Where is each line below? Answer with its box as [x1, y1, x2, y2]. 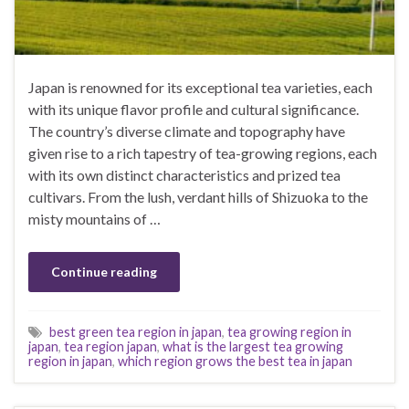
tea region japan [64, 338, 157, 354]
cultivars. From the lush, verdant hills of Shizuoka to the [28, 187, 368, 205]
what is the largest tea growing [163, 338, 343, 354]
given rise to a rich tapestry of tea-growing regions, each [28, 143, 377, 162]
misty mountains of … [28, 209, 161, 227]
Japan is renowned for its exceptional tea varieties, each [28, 78, 372, 96]
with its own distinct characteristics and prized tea [28, 165, 341, 184]
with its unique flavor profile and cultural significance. [28, 100, 359, 118]
